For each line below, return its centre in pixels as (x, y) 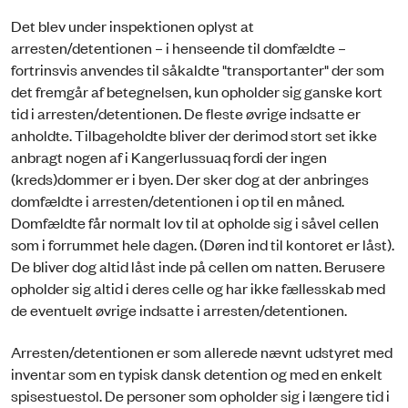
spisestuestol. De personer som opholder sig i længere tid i (200, 396)
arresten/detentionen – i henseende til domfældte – (178, 48)
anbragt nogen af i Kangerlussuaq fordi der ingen (169, 157)
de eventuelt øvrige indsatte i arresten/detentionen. (179, 310)
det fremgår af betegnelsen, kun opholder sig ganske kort (197, 92)
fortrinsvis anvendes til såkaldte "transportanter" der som (198, 70)
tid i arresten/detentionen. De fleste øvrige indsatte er (186, 113)
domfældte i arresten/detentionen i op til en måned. (178, 201)
